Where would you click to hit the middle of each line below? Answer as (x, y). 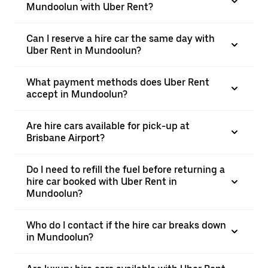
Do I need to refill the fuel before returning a (126, 170)
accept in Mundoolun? (77, 94)
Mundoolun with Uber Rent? (90, 7)
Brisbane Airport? (66, 138)
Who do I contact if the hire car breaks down (126, 225)
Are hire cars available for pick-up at (108, 126)
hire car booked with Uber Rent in (102, 182)
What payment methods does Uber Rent (118, 82)
